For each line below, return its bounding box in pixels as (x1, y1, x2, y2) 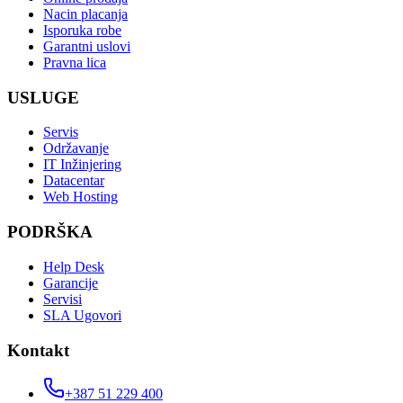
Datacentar (43, 173, 104, 189)
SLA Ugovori (43, 307, 121, 323)
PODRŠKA (7, 222, 93, 242)
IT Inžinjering (43, 157, 121, 173)
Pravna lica (43, 54, 106, 70)
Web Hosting (43, 189, 118, 205)
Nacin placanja (43, 5, 128, 22)
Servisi (43, 291, 82, 307)
